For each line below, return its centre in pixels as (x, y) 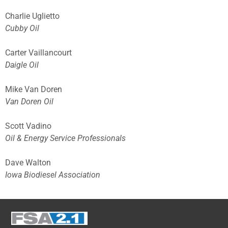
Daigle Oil (22, 65)
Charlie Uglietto (32, 16)
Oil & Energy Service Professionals (65, 138)
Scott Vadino (28, 126)
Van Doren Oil (29, 102)
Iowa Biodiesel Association (53, 175)
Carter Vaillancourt (38, 53)
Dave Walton (28, 163)
